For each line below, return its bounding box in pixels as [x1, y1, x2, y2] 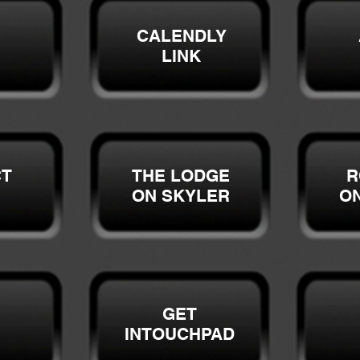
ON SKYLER [131, 186, 230, 206]
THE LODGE [131, 166, 230, 186]
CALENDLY [136, 26, 227, 46]
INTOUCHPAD [124, 324, 235, 344]
